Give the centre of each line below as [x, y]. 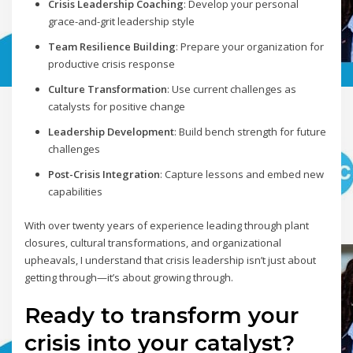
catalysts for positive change [116, 106]
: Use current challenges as [231, 89]
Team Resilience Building [111, 46]
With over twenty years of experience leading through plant [167, 225]
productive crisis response [111, 63]
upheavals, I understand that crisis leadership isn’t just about [171, 260]
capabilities [75, 191]
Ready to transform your [162, 316]
